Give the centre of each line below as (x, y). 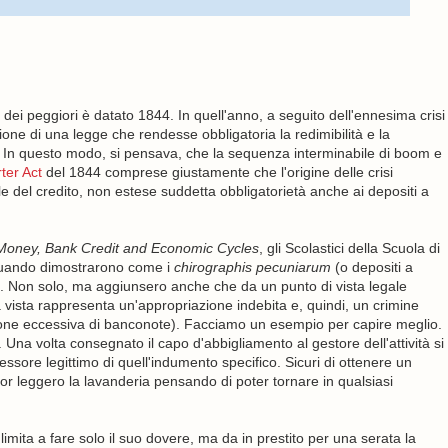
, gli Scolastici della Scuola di (349, 248)
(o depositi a (371, 267)
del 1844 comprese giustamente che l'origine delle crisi (217, 172)
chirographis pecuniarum (252, 267)
